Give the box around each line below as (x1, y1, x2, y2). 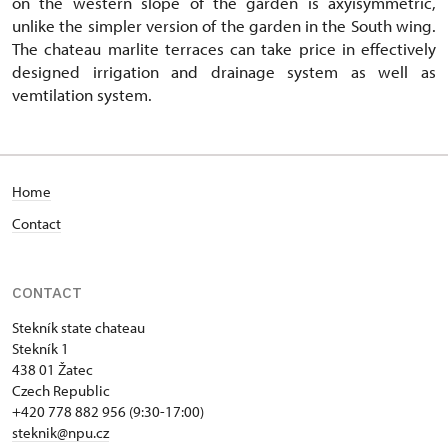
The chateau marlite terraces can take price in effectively (12, 38, 436, 60)
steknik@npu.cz (12, 423, 109, 443)
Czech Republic (12, 381, 110, 401)
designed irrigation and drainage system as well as (12, 61, 436, 83)
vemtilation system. (12, 84, 152, 106)
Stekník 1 (12, 339, 69, 359)
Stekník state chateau (12, 318, 145, 338)
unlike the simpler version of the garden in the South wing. (12, 15, 436, 37)
